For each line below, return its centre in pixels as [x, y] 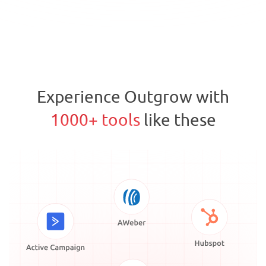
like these [178, 120]
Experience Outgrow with [133, 97]
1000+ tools [95, 120]
